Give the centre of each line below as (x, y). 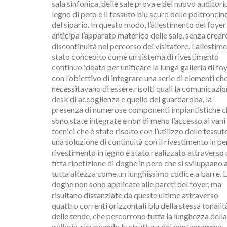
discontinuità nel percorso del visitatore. (121, 46)
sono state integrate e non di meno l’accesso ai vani (139, 120)
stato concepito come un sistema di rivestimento (135, 56)
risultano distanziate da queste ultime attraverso (135, 195)
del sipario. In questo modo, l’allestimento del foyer (139, 25)
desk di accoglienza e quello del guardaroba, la (132, 99)
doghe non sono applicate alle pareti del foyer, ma (137, 184)
